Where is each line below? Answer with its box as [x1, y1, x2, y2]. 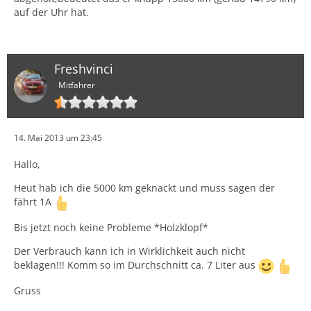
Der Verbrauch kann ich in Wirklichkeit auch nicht [14, 244, 245, 258]
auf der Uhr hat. [14, 6, 89, 19]
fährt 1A [14, 195, 54, 209]
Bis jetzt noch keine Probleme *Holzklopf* [14, 221, 208, 234]
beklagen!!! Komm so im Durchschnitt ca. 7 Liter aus [14, 258, 258, 272]
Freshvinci [54, 60, 113, 78]
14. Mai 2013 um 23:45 [14, 132, 102, 144]
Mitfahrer [58, 79, 95, 91]
